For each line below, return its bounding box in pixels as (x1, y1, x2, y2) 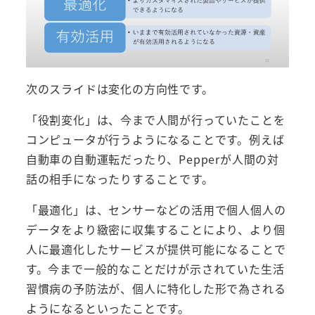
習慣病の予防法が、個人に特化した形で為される (25, 279, 286, 297)
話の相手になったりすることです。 (25, 169, 214, 187)
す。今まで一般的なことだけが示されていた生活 (25, 259, 285, 277)
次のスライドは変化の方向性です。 (25, 79, 214, 97)
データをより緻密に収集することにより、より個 (25, 220, 285, 238)
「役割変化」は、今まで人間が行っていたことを (25, 110, 285, 128)
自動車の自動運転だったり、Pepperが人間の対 (25, 150, 279, 167)
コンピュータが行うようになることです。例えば (25, 130, 285, 148)
